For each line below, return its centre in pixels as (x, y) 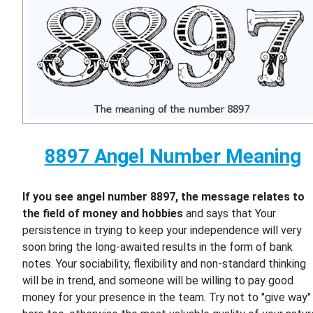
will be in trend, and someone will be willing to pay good (158, 281)
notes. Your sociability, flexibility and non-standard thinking (165, 264)
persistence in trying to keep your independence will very (162, 231)
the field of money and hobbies (103, 214)
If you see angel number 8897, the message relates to (164, 197)
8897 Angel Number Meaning (173, 156)
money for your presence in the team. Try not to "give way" (167, 298)
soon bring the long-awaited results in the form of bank (158, 247)
